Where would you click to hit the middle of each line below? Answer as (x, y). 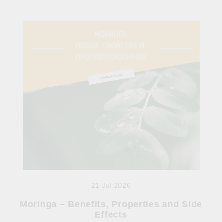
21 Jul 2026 (111, 185)
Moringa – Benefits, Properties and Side (111, 204)
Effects (111, 214)
